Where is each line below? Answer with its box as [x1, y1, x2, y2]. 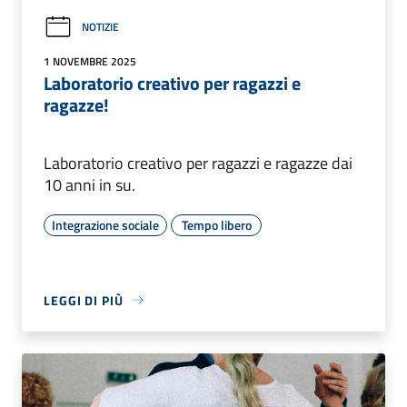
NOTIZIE [82, 18, 119, 36]
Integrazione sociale [52, 214, 159, 234]
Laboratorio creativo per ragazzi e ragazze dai [44, 150, 352, 175]
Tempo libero [181, 214, 252, 234]
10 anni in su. [44, 172, 135, 197]
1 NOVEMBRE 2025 [44, 52, 136, 70]
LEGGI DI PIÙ [44, 290, 124, 310]
